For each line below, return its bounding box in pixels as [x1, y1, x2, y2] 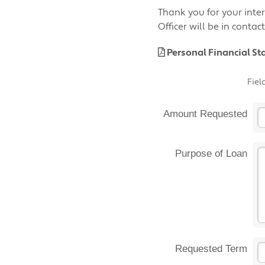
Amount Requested [163, 108, 248, 119]
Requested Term [175, 243, 248, 254]
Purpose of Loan [175, 147, 248, 159]
